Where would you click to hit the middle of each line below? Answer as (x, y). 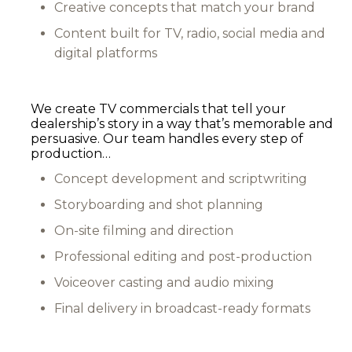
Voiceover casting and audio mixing (164, 282)
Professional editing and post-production (183, 256)
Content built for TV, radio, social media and (190, 33)
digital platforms (106, 53)
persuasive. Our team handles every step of (167, 138)
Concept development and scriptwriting (181, 178)
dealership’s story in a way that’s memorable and (182, 123)
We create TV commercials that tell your (158, 108)
